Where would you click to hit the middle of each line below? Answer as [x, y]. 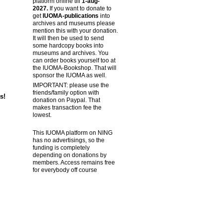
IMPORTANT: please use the [71, 85]
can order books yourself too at [74, 60]
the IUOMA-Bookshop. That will [74, 68]
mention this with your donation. [75, 30]
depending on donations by [69, 155]
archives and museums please [74, 23]
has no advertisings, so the [68, 140]
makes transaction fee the [67, 107]
